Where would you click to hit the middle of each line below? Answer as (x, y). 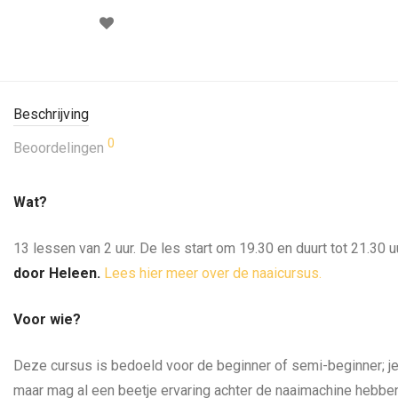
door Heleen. (57, 273)
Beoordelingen (60, 147)
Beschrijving (51, 114)
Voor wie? (47, 319)
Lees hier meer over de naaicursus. (213, 273)
